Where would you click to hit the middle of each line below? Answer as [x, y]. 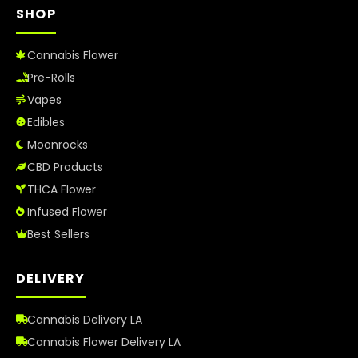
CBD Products [65, 167]
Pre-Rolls [51, 77]
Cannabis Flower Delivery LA [104, 342]
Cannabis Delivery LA [85, 319]
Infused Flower [67, 211]
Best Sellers [58, 234]
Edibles [46, 122]
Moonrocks [58, 144]
